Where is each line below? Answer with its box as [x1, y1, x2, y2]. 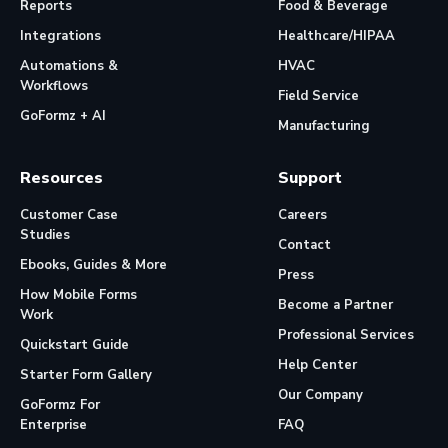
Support [278, 167, 342, 190]
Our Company [278, 386, 363, 405]
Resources [20, 167, 103, 190]
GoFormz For [20, 396, 100, 415]
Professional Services [278, 326, 414, 345]
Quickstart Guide [20, 336, 129, 355]
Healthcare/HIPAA [278, 27, 395, 46]
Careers [278, 206, 327, 225]
